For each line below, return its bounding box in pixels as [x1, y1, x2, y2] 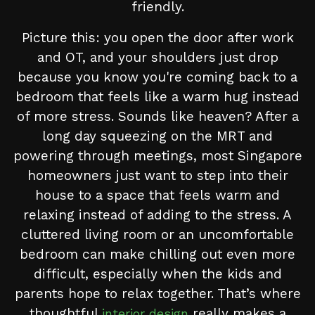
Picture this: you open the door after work [21, 30, 294, 46]
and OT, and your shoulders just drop [37, 49, 278, 66]
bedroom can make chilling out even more [20, 246, 295, 263]
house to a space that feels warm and [35, 187, 280, 204]
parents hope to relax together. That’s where [14, 285, 301, 302]
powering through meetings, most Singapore [13, 148, 302, 165]
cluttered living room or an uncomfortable [21, 226, 294, 243]
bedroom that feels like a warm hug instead [15, 89, 300, 105]
